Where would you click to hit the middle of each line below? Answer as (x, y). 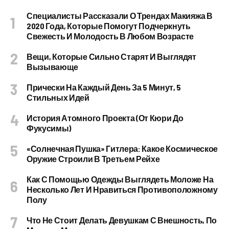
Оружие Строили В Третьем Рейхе (93, 159)
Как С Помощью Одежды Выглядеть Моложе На (120, 179)
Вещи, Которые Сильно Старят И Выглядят (111, 56)
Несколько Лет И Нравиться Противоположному (122, 189)
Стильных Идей (58, 97)
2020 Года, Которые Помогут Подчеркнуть (109, 26)
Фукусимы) (49, 128)
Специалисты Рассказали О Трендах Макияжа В (120, 16)
